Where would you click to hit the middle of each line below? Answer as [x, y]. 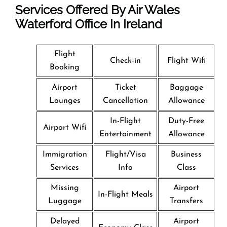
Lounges [65, 101]
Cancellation [125, 101]
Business [186, 154]
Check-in [125, 61]
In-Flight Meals [125, 194]
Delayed [65, 221]
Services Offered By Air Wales [98, 10]
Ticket [125, 87]
